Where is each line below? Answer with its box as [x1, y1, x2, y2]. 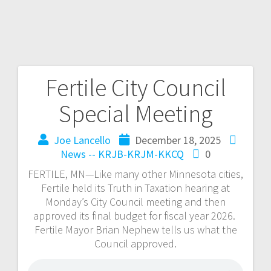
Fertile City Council [45, 72, 226, 103]
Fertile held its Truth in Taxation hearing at [41, 180, 230, 195]
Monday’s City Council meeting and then [45, 194, 226, 209]
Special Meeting [58, 98, 213, 129]
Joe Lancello [53, 132, 111, 147]
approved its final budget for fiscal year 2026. [33, 208, 238, 223]
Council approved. [94, 236, 177, 250]
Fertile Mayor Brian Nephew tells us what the [34, 222, 237, 237]
